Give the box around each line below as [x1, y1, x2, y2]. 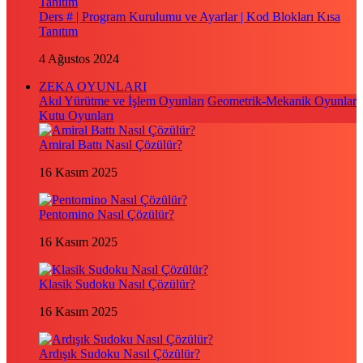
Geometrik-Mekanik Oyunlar [207, 94, 357, 108]
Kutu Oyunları [39, 109, 113, 122]
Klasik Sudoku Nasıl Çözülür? [39, 277, 195, 291]
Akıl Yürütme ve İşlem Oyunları [39, 94, 204, 108]
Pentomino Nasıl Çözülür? [39, 207, 174, 221]
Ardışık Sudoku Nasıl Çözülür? [39, 347, 200, 361]
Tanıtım [39, 24, 78, 38]
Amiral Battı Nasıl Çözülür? [39, 138, 182, 152]
